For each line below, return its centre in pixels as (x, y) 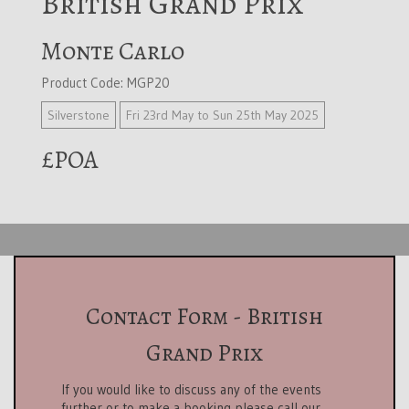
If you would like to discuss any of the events (191, 389)
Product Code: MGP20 (105, 83)
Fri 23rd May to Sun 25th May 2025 (222, 115)
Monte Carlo (113, 51)
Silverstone (79, 115)
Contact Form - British (204, 317)
